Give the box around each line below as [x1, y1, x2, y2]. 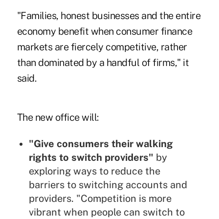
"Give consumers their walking [28, 138, 173, 150]
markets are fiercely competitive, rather [17, 41, 187, 53]
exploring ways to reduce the [28, 165, 160, 177]
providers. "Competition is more [28, 193, 172, 205]
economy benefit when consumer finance [17, 25, 193, 38]
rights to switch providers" [28, 152, 153, 164]
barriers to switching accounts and [28, 179, 187, 191]
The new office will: [17, 111, 99, 124]
